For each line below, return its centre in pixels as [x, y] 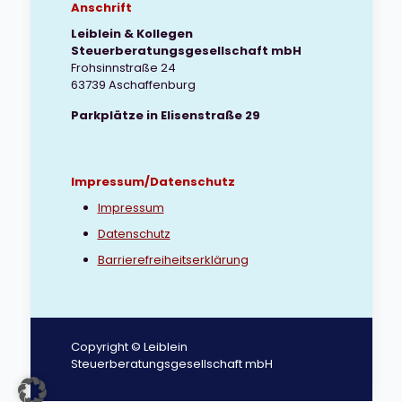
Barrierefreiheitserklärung [173, 260]
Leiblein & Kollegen [131, 34]
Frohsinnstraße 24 [123, 68]
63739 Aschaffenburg [133, 85]
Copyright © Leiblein [129, 347]
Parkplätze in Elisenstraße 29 [165, 115]
